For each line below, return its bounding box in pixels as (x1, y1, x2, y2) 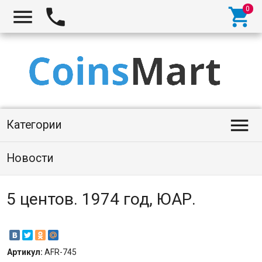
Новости (6, 151, 54, 165)
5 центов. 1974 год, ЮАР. (6, 189, 196, 209)
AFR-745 (44, 247, 77, 257)
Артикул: (6, 247, 44, 257)
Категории (6, 118, 62, 132)
